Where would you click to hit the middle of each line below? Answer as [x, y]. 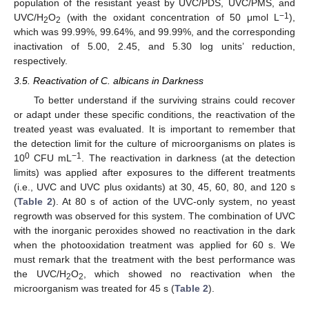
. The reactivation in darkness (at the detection [189, 158]
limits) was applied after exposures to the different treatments [154, 172]
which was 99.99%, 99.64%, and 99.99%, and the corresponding [154, 32]
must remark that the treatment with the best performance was [154, 259]
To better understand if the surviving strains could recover [164, 100]
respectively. [41, 61]
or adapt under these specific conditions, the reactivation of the [154, 114]
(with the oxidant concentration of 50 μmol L [170, 18]
